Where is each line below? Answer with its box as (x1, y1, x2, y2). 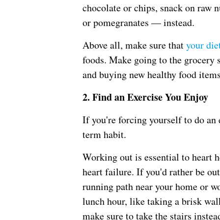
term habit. (82, 128, 126, 141)
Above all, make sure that (82, 38, 186, 52)
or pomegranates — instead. (82, 16, 194, 29)
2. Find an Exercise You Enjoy (82, 90, 208, 105)
